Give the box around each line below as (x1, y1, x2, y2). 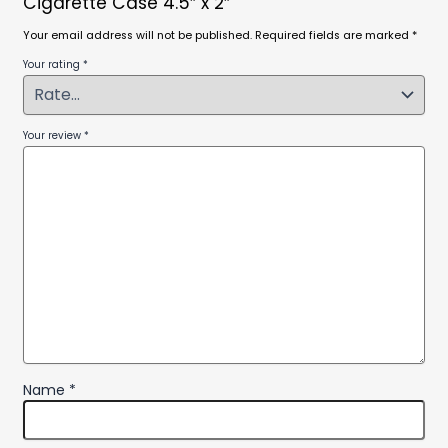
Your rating (23, 57, 83, 71)
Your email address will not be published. (23, 27, 252, 43)
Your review (23, 128, 84, 142)
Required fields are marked (255, 27, 412, 43)
